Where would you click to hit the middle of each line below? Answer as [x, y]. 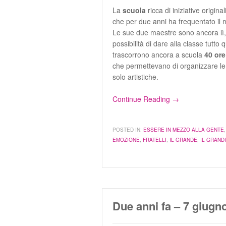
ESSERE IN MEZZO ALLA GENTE [184, 130]
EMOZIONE [126, 140]
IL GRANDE [183, 140]
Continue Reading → [146, 99]
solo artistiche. [135, 77]
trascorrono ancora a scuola [158, 54]
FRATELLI [155, 140]
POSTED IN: [127, 130]
